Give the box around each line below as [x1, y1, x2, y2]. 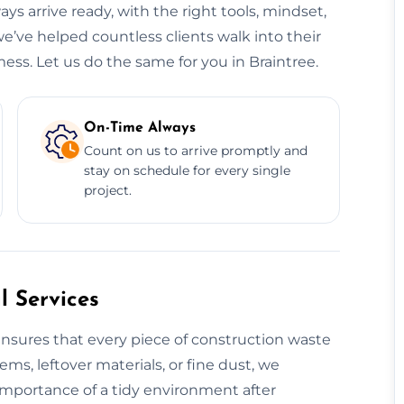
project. [83, 181, 132, 198]
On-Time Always [83, 120, 196, 135]
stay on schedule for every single [83, 161, 290, 179]
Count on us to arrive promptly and [83, 142, 308, 159]
